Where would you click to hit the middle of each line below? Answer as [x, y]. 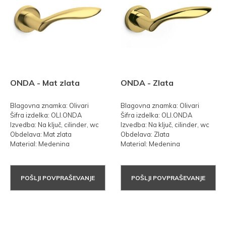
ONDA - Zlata [147, 83]
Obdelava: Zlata [145, 134]
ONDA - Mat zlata [45, 83]
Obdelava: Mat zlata [41, 134]
